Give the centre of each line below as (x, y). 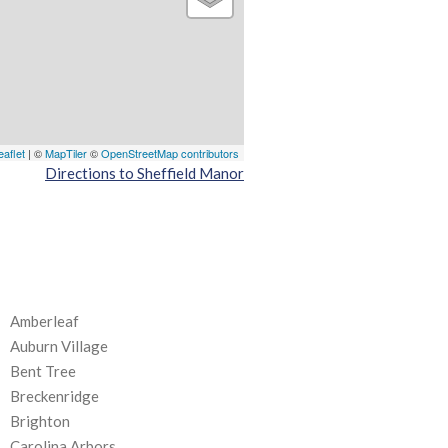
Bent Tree (43, 371)
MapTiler (66, 153)
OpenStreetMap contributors (170, 153)
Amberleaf (44, 321)
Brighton (40, 421)
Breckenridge (54, 396)
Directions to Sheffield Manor (144, 173)
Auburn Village (59, 346)
